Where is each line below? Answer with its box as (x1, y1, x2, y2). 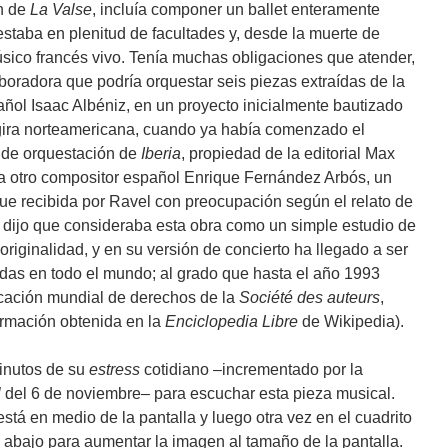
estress (89, 361, 140, 379)
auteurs (327, 289, 380, 307)
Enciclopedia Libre (165, 313, 302, 331)
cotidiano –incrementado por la (140, 361, 363, 379)
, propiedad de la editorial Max (181, 145, 395, 163)
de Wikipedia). (302, 313, 404, 331)
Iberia (141, 145, 181, 163)
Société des (239, 289, 323, 307)
